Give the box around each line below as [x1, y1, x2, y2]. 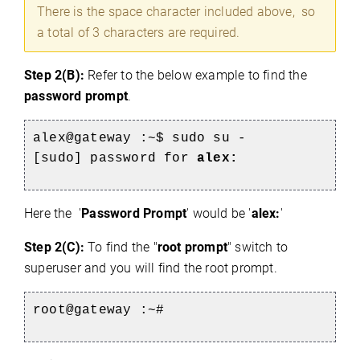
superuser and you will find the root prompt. [24, 260, 277, 276]
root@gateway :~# [33, 303, 173, 318]
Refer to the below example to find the [88, 67, 307, 84]
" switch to [227, 239, 288, 256]
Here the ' [24, 206, 82, 222]
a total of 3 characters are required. [37, 25, 240, 41]
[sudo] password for [33, 151, 197, 166]
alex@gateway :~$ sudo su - [33, 131, 247, 146]
